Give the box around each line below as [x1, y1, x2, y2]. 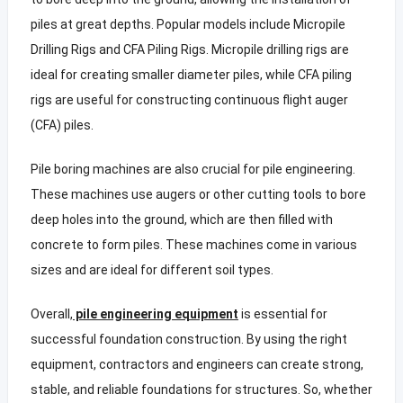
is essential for [237, 306, 327, 321]
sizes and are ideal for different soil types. [30, 262, 273, 277]
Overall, [30, 306, 73, 321]
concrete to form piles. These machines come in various [30, 237, 357, 252]
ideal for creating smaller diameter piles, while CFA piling [30, 67, 352, 82]
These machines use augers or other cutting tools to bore [30, 186, 366, 201]
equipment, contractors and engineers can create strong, [30, 356, 363, 372]
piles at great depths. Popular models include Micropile [30, 16, 345, 31]
